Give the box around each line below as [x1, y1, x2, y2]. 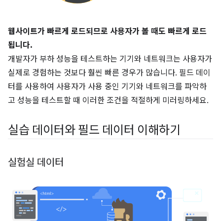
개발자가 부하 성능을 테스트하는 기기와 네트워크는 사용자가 [8, 54, 212, 64]
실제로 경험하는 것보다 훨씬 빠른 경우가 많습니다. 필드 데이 [8, 68, 211, 78]
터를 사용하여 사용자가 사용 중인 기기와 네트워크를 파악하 [8, 82, 207, 92]
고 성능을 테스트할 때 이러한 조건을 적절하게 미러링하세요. [8, 96, 209, 106]
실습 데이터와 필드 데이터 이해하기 [8, 123, 181, 138]
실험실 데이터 [8, 156, 64, 169]
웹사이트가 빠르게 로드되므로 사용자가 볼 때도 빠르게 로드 [8, 27, 207, 37]
